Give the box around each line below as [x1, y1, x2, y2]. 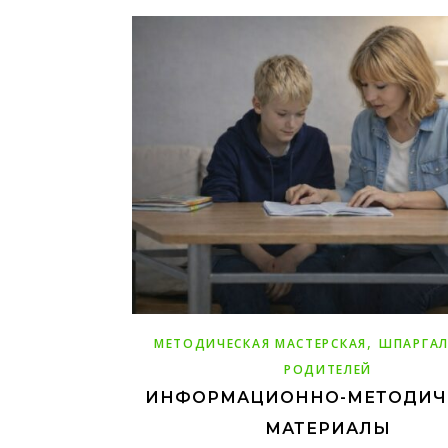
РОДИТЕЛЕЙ [283, 360, 373, 378]
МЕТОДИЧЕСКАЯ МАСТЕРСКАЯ [153, 334, 367, 352]
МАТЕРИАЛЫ [265, 418, 391, 438]
